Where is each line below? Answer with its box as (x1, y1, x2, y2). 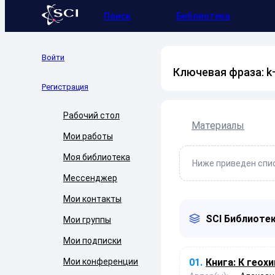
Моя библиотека (63, 152, 130, 162)
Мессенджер (63, 173, 117, 183)
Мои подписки (63, 236, 122, 246)
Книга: (206, 257, 236, 269)
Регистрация (42, 82, 88, 91)
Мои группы (63, 215, 111, 225)
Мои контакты (63, 194, 122, 204)
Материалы (192, 120, 244, 132)
